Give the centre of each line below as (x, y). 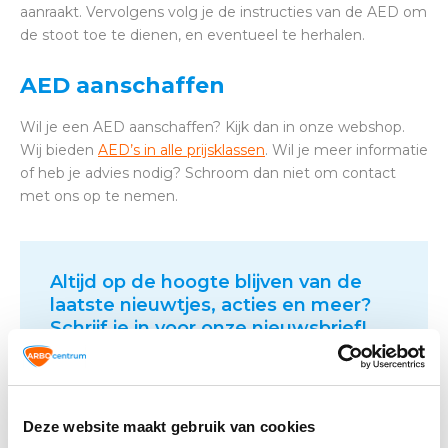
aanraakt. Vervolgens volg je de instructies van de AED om (223, 12)
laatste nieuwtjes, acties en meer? (210, 305)
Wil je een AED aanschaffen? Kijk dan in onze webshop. (212, 127)
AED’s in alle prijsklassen (181, 150)
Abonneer (345, 379)
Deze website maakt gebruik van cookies (169, 426)
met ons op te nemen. (99, 196)
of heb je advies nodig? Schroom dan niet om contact (208, 173)
